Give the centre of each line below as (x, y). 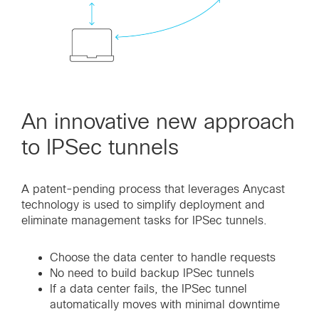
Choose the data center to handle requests (163, 258)
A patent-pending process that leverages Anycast (153, 189)
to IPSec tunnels (100, 147)
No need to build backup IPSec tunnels (152, 273)
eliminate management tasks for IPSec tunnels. (144, 221)
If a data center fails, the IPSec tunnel (148, 289)
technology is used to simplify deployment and (143, 205)
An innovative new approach (158, 122)
